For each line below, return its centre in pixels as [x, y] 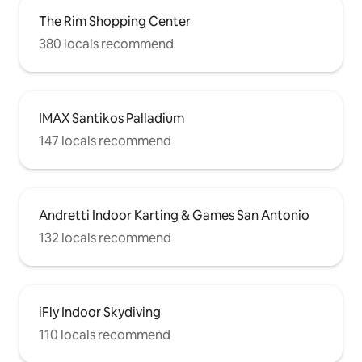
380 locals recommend [106, 44]
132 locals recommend [105, 238]
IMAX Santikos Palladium [112, 119]
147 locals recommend [105, 141]
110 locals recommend [105, 335]
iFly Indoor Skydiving [100, 313]
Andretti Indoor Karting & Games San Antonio [174, 216]
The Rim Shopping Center [115, 22]
